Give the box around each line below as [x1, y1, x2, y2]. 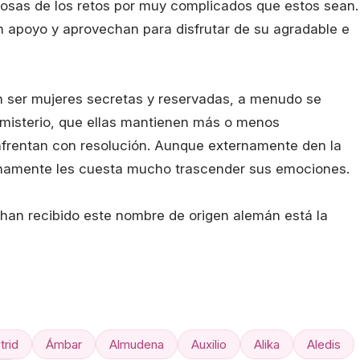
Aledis [307, 336, 341, 352]
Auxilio [191, 336, 227, 352]
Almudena [109, 336, 164, 352]
